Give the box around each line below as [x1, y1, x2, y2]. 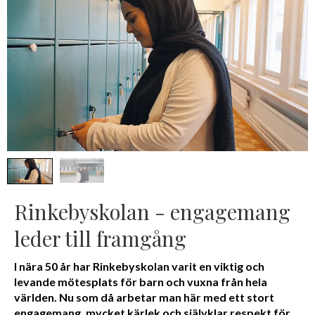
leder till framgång [14, 224, 186, 252]
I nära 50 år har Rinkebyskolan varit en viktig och [14, 259, 264, 273]
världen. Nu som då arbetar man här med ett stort [14, 290, 274, 304]
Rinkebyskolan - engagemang [14, 197, 290, 225]
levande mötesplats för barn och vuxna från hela [14, 274, 267, 288]
